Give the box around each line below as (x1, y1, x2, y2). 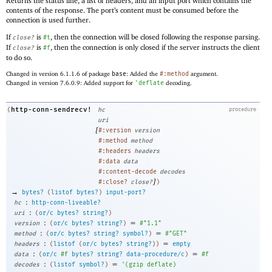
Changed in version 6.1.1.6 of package (6, 70, 112, 77)
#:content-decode (98, 168, 157, 176)
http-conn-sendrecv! (11, 106, 92, 114)
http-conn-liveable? (32, 199, 101, 207)
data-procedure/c (126, 251, 185, 259)
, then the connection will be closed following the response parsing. (50, 32, 260, 42)
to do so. (6, 53, 32, 63)
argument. (189, 70, 218, 77)
